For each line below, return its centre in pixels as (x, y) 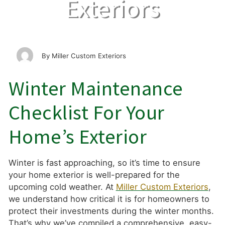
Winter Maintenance (96, 88)
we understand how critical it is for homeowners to (109, 199)
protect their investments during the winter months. (111, 211)
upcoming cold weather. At (62, 187)
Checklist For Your (86, 112)
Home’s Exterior (78, 136)
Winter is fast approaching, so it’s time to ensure (104, 163)
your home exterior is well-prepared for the (94, 175)
